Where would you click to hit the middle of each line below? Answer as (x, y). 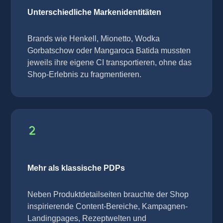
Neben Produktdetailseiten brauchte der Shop (108, 195)
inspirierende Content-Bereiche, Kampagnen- (108, 207)
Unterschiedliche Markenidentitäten (94, 12)
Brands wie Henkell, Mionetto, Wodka (94, 39)
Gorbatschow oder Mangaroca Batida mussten (109, 51)
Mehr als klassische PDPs (76, 168)
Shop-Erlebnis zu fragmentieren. (84, 75)
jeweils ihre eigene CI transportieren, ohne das (110, 63)
